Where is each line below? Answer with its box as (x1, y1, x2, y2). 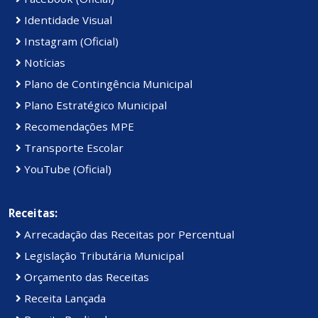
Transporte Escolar (21, 141, 124, 155)
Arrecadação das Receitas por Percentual (21, 227, 234, 242)
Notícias (21, 55, 65, 70)
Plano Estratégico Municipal (21, 98, 167, 113)
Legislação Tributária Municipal (21, 248, 184, 263)
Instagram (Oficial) (21, 34, 119, 49)
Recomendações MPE (21, 119, 134, 134)
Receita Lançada (21, 291, 106, 306)
